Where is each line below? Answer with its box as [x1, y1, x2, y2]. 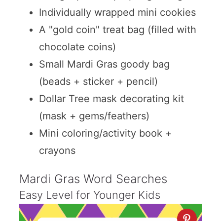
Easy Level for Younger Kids [19, 188, 160, 201]
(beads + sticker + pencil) [38, 75, 158, 87]
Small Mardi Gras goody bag [38, 58, 170, 70]
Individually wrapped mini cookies [38, 6, 196, 18]
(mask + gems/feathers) [38, 110, 149, 122]
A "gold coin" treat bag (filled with [38, 23, 196, 36]
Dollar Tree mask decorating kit [38, 92, 184, 105]
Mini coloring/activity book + [38, 127, 172, 139]
